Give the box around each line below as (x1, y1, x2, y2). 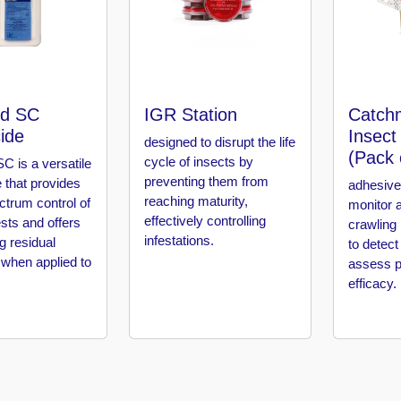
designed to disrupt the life (144, 134, 296, 150)
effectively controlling (144, 213, 267, 229)
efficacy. (348, 276, 397, 292)
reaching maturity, (144, 193, 249, 209)
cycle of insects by (144, 154, 254, 170)
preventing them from (144, 174, 269, 190)
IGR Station (144, 105, 238, 125)
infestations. (144, 233, 215, 249)
